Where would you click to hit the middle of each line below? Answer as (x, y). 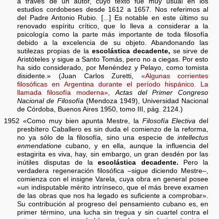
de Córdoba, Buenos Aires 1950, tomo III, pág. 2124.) (100, 109)
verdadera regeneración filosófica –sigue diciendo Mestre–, (113, 171)
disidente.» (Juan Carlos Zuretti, (79, 76)
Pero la (193, 163)
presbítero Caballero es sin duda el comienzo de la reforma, (113, 130)
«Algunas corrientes (175, 76)
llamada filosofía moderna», (64, 93)
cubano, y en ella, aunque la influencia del (135, 146)
